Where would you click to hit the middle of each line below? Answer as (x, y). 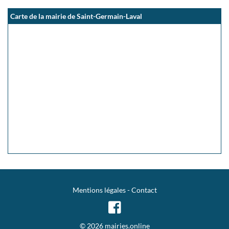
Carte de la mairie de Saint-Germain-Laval (76, 16)
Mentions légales (99, 190)
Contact (144, 190)
